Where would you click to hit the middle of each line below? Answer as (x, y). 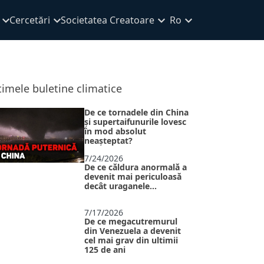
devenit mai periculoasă (133, 176)
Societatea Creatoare (108, 20)
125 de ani (105, 250)
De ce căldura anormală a (136, 167)
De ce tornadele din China (136, 112)
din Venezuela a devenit (133, 231)
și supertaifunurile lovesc (135, 122)
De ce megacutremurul (131, 222)
